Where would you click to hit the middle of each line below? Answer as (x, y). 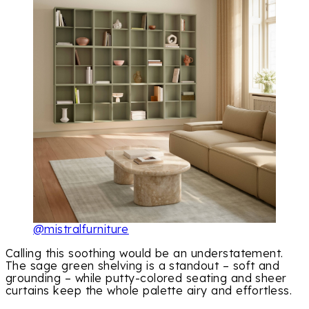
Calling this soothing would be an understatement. (144, 253)
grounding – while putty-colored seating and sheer (146, 278)
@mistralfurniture (81, 229)
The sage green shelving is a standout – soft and (143, 265)
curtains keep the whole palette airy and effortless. (149, 290)
